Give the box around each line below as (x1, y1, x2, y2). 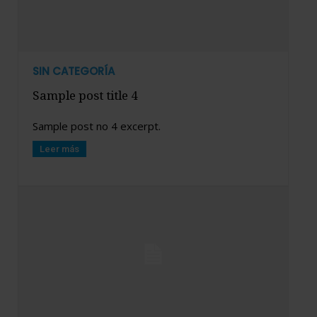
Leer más (40, 143, 79, 154)
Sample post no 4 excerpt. (33, 118, 161, 133)
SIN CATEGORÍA (33, 63, 115, 79)
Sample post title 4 (33, 86, 138, 103)
